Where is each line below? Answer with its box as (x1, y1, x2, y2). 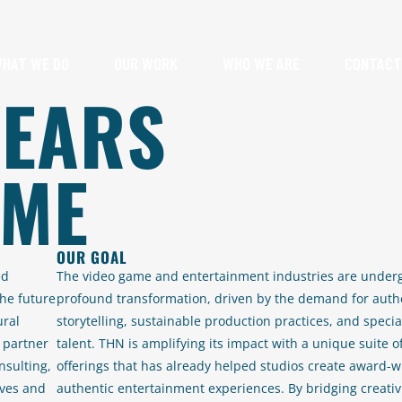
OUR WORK (114, 53, 179, 74)
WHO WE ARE (223, 53, 301, 74)
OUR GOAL (57, 246, 127, 268)
